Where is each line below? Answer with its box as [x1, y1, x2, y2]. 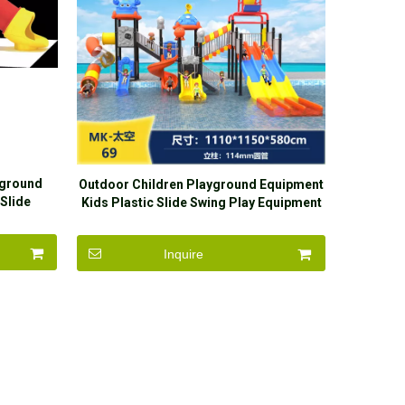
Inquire [163, 247, 203, 261]
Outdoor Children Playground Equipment [79, 177, 325, 192]
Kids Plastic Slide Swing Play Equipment [80, 195, 322, 210]
